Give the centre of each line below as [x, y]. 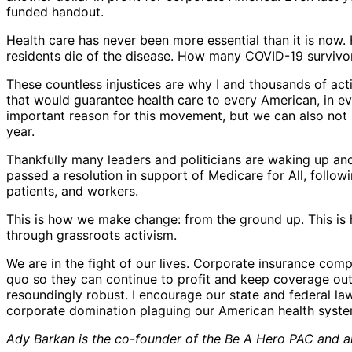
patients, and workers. [72, 191]
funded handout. [55, 12]
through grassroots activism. [92, 235]
